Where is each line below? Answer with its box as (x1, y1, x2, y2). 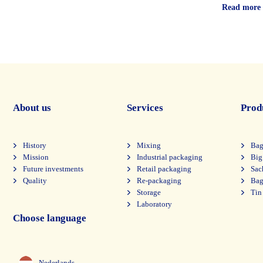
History (23, 141, 46, 150)
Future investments (23, 164, 83, 173)
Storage (137, 188, 161, 197)
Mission (23, 153, 49, 161)
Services (127, 102, 163, 113)
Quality (23, 176, 47, 185)
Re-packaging (137, 176, 181, 185)
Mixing (137, 141, 161, 150)
